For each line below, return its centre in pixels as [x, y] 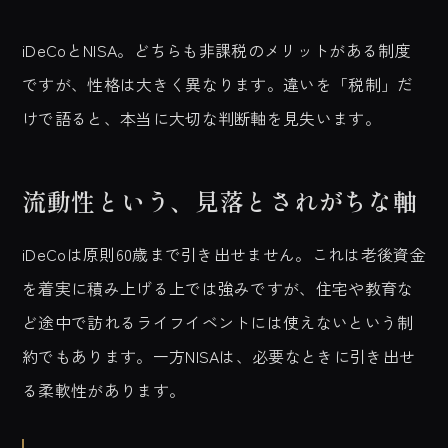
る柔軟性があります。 [104, 390]
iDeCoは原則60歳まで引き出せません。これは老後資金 [224, 254]
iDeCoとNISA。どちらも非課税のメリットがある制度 [216, 50]
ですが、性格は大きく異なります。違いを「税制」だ [218, 84]
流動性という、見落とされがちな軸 [220, 200]
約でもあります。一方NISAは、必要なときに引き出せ [219, 356]
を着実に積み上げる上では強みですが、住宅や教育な [218, 288]
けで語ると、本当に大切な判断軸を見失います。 [202, 118]
